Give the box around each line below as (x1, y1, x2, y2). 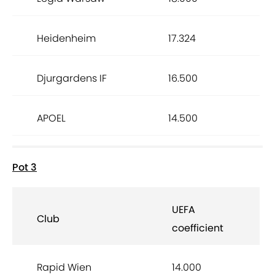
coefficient (172, 221, 223, 236)
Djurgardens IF (37, 71, 107, 86)
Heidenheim (37, 31, 96, 46)
